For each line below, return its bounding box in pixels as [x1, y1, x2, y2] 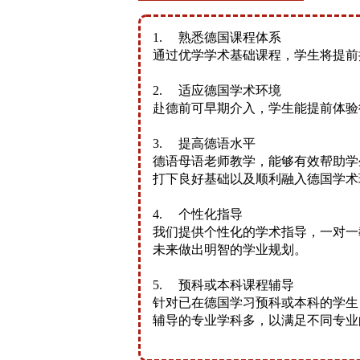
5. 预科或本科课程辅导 [153, 278, 294, 292]
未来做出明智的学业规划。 [153, 243, 307, 256]
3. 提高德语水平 [153, 137, 256, 150]
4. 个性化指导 [153, 207, 243, 221]
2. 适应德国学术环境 [153, 84, 281, 97]
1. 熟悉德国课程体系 [153, 31, 281, 44]
